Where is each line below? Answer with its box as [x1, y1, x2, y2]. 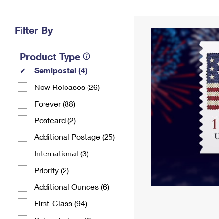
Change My [141, 9, 178, 17]
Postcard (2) [34, 115, 76, 125]
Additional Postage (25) [34, 132, 115, 141]
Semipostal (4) [34, 66, 88, 75]
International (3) [34, 149, 88, 158]
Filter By [15, 24, 53, 36]
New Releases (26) [34, 82, 100, 91]
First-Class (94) [34, 198, 87, 208]
